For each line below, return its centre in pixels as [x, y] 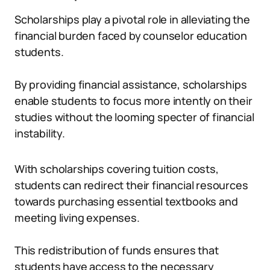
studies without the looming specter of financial [134, 117]
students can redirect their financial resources [131, 185]
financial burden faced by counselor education [131, 36]
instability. [40, 133]
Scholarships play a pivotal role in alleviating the [132, 19]
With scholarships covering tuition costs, [117, 169]
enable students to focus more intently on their [133, 101]
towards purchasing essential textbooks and [126, 201]
